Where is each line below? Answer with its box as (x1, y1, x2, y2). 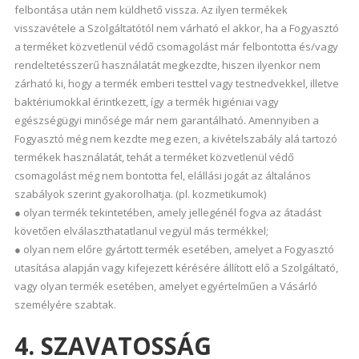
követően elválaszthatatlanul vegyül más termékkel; (14, 224, 268, 238)
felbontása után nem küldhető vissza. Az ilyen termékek (14, 2, 288, 17)
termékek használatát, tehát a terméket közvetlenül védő (14, 150, 294, 164)
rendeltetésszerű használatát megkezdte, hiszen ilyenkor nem (14, 58, 321, 72)
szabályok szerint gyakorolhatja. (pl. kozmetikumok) (14, 187, 266, 201)
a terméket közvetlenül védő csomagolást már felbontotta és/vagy (14, 39, 338, 54)
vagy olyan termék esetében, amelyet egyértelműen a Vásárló (14, 279, 317, 293)
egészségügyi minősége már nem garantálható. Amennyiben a (14, 113, 319, 127)
